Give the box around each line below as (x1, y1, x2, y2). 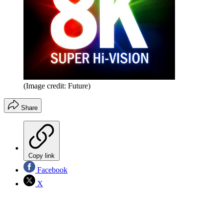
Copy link (28, 152, 55, 159)
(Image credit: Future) (23, 81, 90, 90)
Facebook (35, 165, 67, 174)
